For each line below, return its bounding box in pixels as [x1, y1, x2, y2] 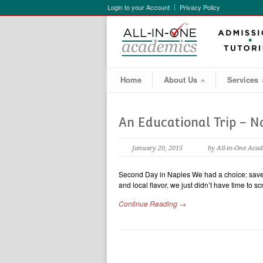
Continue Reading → [119, 198, 186, 208]
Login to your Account [107, 2, 170, 12]
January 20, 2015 [132, 144, 183, 152]
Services [227, 74, 258, 85]
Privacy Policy [180, 2, 220, 12]
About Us [164, 74, 197, 85]
